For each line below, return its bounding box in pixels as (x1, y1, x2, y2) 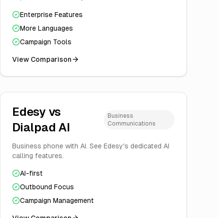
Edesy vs (12, 105, 61, 118)
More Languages (20, 24, 73, 32)
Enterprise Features (20, 11, 83, 18)
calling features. (12, 152, 64, 160)
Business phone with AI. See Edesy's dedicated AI (12, 142, 169, 150)
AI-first (20, 169, 43, 177)
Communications (108, 120, 156, 127)
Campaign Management (20, 197, 94, 204)
